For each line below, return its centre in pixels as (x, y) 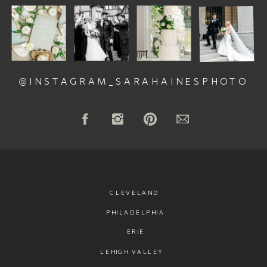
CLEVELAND (136, 192)
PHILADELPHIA (136, 212)
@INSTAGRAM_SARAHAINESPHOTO (133, 81)
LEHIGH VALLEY (132, 251)
